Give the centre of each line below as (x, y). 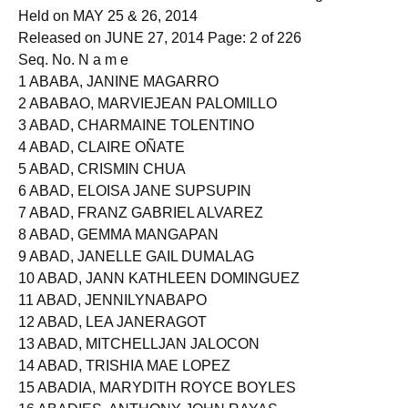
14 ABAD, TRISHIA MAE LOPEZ (124, 381)
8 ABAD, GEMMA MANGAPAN (118, 250)
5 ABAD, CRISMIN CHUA (102, 184)
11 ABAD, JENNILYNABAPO (112, 316)
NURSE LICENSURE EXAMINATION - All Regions (184, 10)
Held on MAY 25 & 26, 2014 (108, 31)
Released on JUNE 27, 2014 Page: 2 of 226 (160, 53)
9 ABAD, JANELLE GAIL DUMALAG (136, 272)
